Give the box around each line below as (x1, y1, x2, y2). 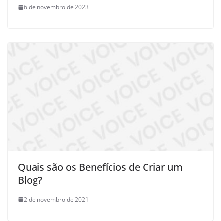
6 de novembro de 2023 (24, 3, 89, 12)
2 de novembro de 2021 (24, 195, 89, 204)
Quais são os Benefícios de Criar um (18, 160, 183, 174)
